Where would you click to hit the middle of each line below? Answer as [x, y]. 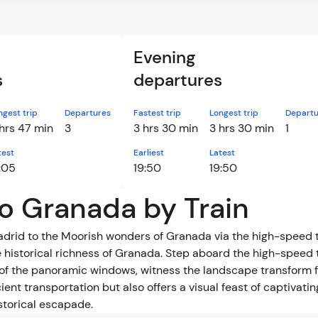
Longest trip [234, 113]
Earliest [149, 153]
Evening [164, 57]
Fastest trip [157, 113]
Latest [222, 153]
